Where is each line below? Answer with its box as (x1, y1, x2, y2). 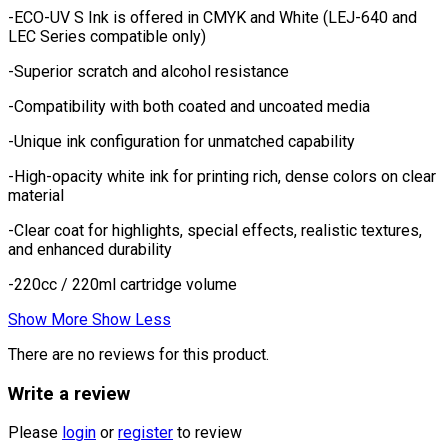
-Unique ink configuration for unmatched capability (8, 132, 355, 151)
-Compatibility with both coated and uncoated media (8, 97, 370, 116)
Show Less (92, 310, 171, 329)
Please (8, 423, 62, 443)
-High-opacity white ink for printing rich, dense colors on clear (8, 167, 436, 186)
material (8, 186, 64, 205)
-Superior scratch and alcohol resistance (8, 62, 289, 81)
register (118, 423, 173, 443)
